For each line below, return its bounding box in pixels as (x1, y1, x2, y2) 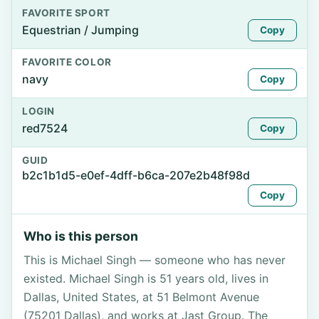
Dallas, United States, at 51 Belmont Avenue (23, 290, 259, 304)
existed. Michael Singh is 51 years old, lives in (23, 271, 268, 286)
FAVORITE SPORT (22, 7, 110, 19)
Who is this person (23, 229, 138, 244)
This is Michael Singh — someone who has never (23, 253, 286, 267)
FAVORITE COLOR (22, 56, 112, 68)
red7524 (22, 121, 68, 135)
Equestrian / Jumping (22, 23, 139, 37)
